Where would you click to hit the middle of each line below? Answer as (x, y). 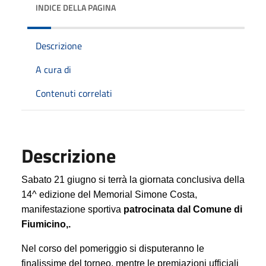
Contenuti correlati (74, 93)
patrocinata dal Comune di (182, 209)
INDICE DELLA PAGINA (76, 7)
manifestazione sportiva (71, 209)
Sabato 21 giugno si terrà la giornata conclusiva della (133, 180)
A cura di (53, 69)
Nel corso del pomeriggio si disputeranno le (113, 248)
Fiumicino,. (46, 224)
